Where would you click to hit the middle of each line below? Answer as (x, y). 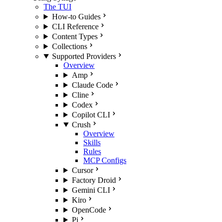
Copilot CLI (91, 115)
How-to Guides (76, 17)
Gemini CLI (91, 190)
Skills (92, 142)
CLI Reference (75, 27)
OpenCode (89, 210)
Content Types (75, 36)
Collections (69, 46)
